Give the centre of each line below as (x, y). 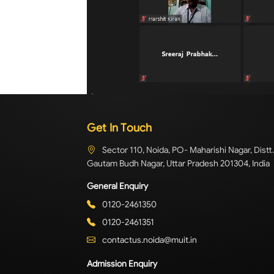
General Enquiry (117, 186)
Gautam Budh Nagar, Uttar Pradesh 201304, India (178, 164)
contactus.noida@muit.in (149, 240)
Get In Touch (120, 128)
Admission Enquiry (122, 264)
